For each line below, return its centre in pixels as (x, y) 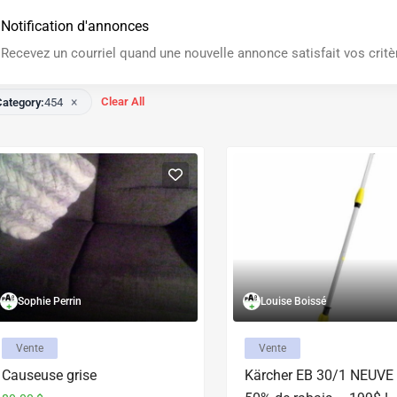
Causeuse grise (49, 375)
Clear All (123, 101)
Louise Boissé (293, 301)
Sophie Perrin (50, 301)
